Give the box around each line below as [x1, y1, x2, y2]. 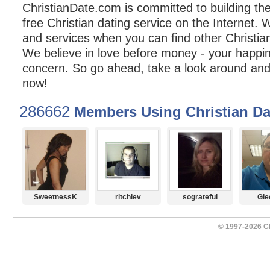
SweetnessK [34, 193, 77, 202]
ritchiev [115, 193, 141, 202]
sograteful [183, 193, 218, 202]
